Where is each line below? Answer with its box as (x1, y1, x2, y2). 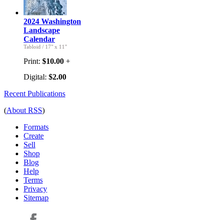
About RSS (6, 106, 42, 114)
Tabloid (24, 43, 41, 50)
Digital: (24, 72, 49, 81)
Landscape (24, 26, 60, 34)
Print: (24, 56, 42, 65)
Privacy (24, 184, 47, 193)
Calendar (24, 34, 55, 43)
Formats (24, 122, 49, 131)
